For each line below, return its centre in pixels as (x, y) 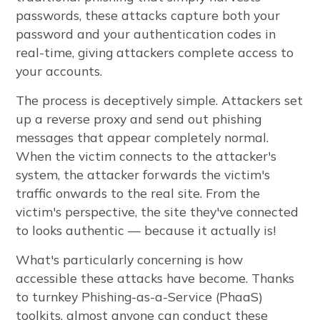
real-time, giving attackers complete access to (155, 52)
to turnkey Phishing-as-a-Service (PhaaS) (140, 296)
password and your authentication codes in (146, 34)
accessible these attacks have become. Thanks (155, 278)
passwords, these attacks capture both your (148, 15)
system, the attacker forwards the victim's (143, 174)
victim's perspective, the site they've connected (157, 211)
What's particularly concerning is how (130, 259)
